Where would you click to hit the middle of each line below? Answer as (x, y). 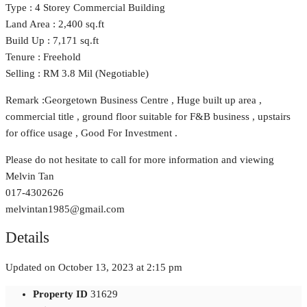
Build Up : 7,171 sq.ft (52, 40)
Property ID (60, 294)
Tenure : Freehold (43, 57)
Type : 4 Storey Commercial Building (85, 7)
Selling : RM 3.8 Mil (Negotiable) (77, 73)
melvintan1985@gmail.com (65, 209)
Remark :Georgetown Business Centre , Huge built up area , (134, 100)
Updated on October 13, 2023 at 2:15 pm (94, 268)
